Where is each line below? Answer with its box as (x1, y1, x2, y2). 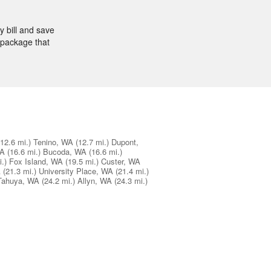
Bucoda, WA (43, 146, 87, 158)
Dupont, (111, 136, 139, 148)
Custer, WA (101, 155, 140, 168)
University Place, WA (39, 165, 113, 177)
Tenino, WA (33, 136, 73, 148)
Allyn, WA (77, 175, 112, 187)
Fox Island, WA (9, 155, 63, 168)
